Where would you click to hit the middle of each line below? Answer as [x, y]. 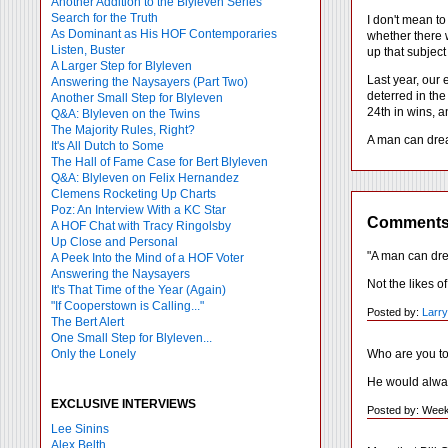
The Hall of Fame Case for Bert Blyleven [159, 162]
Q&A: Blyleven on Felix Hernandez [145, 178]
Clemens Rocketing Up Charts [133, 194]
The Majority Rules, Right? [123, 130]
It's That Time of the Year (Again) [138, 290]
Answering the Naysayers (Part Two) [149, 82]
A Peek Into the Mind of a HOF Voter [147, 258]
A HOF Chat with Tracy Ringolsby [141, 226]
